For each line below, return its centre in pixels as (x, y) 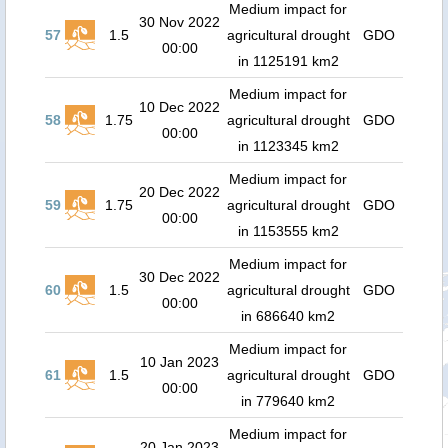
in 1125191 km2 (288, 61)
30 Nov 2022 (179, 22)
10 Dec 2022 (179, 107)
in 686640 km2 (288, 316)
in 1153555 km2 (288, 231)
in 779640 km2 (288, 401)
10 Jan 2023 (179, 362)
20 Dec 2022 (179, 192)
